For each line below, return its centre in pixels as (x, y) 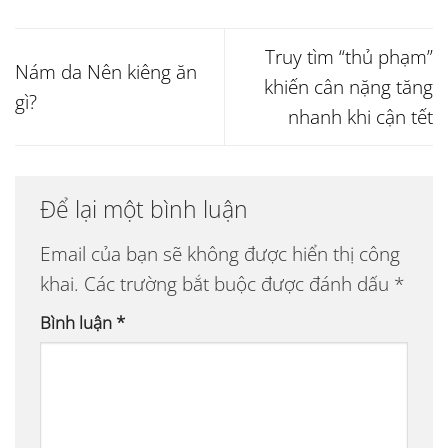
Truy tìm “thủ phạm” (349, 56)
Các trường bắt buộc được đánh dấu (239, 283)
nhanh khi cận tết (360, 116)
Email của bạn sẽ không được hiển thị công (220, 253)
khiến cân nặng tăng (348, 86)
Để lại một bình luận (147, 209)
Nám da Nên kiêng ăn (106, 71)
